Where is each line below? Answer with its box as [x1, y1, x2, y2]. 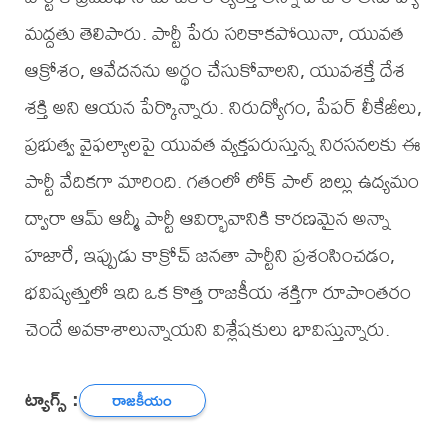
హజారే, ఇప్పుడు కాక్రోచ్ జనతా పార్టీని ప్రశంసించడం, [24, 235, 395, 275]
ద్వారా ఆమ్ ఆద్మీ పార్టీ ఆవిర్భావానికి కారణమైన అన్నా [24, 198, 390, 238]
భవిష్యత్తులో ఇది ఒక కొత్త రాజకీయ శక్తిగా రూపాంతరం [24, 272, 411, 312]
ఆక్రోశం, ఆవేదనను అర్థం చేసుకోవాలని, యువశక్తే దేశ [24, 50, 405, 90]
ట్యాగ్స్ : [24, 379, 79, 417]
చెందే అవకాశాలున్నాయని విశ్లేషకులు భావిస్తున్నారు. [24, 309, 390, 349]
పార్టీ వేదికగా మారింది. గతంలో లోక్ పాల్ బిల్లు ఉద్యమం [24, 161, 419, 201]
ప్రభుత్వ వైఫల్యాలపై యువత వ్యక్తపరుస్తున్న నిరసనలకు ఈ [24, 124, 421, 164]
